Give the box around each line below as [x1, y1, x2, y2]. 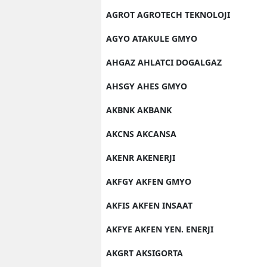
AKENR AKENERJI [106, 152, 175, 163]
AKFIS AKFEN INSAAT [106, 200, 193, 211]
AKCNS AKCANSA [106, 128, 176, 139]
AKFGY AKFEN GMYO [106, 176, 191, 187]
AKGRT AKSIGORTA [106, 247, 183, 259]
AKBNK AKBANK [106, 104, 172, 116]
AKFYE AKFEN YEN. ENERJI [106, 223, 213, 235]
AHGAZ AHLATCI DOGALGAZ [106, 57, 222, 68]
